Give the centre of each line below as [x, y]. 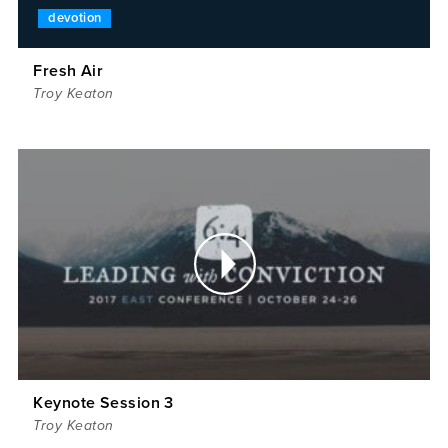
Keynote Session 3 [103, 403]
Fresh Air [68, 70]
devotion [75, 17]
